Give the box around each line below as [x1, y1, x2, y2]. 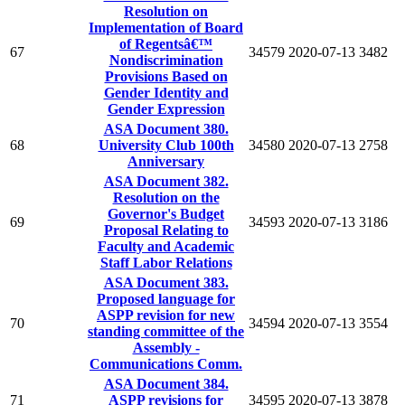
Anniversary [127, 153, 204, 169]
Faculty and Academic [98, 238, 234, 254]
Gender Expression [107, 100, 225, 117]
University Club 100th [98, 137, 234, 153]
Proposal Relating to [103, 221, 229, 238]
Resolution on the [112, 189, 220, 205]
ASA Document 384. [103, 375, 229, 391]
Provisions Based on [104, 68, 228, 84]
